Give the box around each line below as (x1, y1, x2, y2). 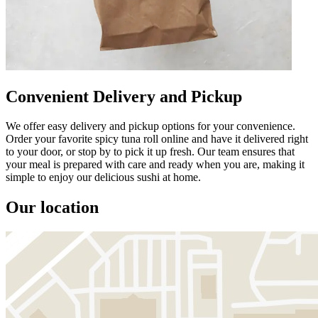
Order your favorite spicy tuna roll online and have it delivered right (6, 133, 308, 146)
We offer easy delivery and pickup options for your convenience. (6, 120, 295, 133)
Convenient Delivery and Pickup (6, 87, 242, 106)
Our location (6, 198, 99, 217)
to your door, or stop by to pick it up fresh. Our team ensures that (6, 146, 295, 158)
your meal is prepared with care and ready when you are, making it (6, 158, 305, 171)
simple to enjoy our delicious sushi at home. (6, 171, 201, 184)
